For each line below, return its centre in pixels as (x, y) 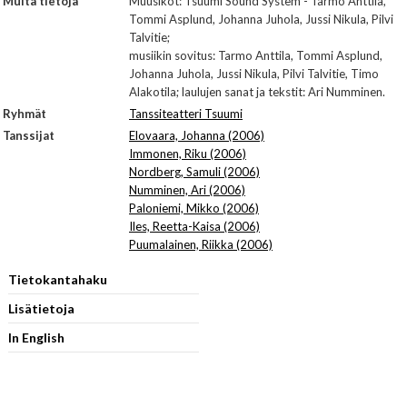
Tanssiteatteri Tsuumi (186, 114)
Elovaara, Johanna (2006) (197, 135)
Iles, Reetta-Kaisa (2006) (194, 226)
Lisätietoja (41, 308)
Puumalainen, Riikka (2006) (201, 244)
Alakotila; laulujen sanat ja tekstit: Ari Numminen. (257, 92)
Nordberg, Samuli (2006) (194, 172)
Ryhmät (25, 114)
